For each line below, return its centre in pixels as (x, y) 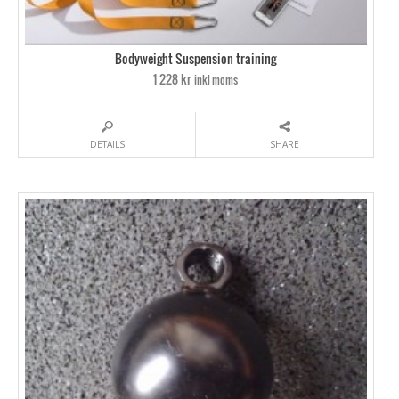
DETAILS (107, 144)
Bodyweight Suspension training (196, 59)
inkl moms (216, 79)
